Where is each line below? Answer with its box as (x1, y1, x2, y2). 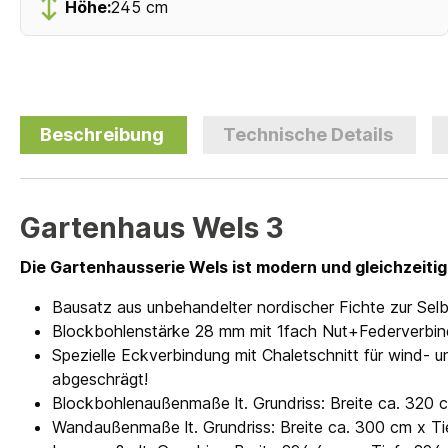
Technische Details (223, 124, 394, 146)
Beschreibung (40, 124, 164, 146)
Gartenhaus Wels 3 (20, 211, 284, 246)
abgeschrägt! (52, 369, 148, 390)
